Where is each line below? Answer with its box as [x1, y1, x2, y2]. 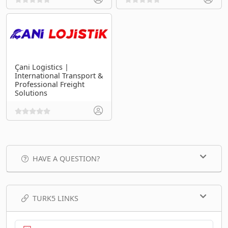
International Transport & [15, 70, 103, 80]
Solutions [15, 88, 47, 98]
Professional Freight [15, 79, 84, 89]
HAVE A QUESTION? [33, 153, 100, 163]
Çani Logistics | [15, 62, 69, 72]
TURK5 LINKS [33, 193, 78, 203]
